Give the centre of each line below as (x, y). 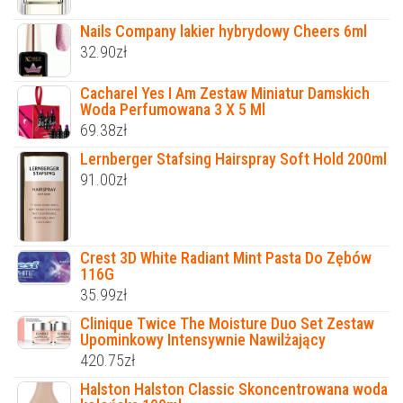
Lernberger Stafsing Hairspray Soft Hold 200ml (233, 159)
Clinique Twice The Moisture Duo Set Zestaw (227, 324)
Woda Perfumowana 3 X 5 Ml (173, 110)
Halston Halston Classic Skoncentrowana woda (234, 390)
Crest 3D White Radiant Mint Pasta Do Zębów (226, 258)
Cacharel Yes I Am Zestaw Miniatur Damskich (225, 94)
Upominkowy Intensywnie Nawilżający (203, 340)
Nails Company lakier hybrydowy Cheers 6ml (224, 31)
